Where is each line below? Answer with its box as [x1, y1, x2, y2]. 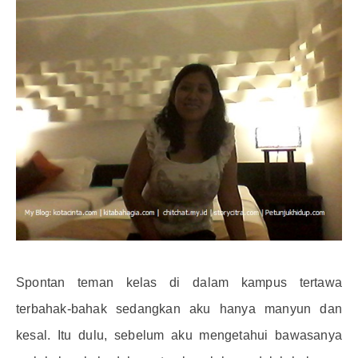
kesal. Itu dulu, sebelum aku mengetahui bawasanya [16, 328, 342, 343]
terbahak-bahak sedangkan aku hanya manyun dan [16, 302, 342, 316]
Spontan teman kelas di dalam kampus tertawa [16, 276, 342, 290]
